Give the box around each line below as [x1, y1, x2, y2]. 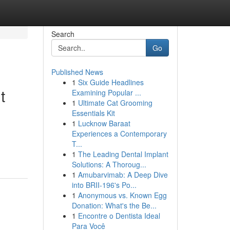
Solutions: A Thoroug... [71, 159, 146, 169]
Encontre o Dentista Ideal [78, 210, 160, 221]
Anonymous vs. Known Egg [78, 190, 167, 200]
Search [51, 29, 74, 39]
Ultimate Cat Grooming [78, 98, 152, 108]
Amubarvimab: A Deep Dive [78, 169, 168, 180]
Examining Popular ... [71, 87, 141, 98]
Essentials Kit [71, 108, 115, 118]
